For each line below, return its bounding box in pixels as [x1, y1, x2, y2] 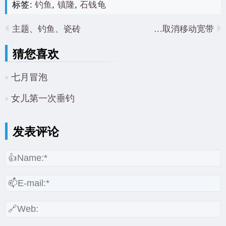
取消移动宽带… [162, 21, 214, 34]
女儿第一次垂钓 [11, 90, 75, 104]
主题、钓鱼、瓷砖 [12, 21, 81, 34]
